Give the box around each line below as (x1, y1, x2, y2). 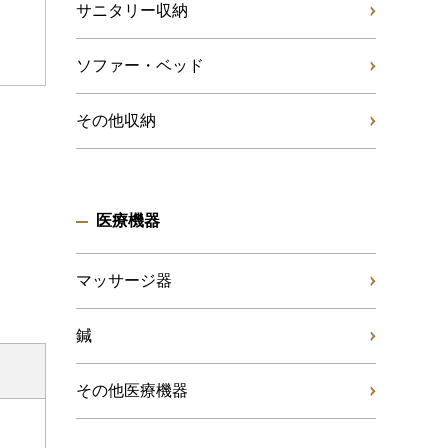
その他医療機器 (76, 382, 188, 399)
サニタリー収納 (76, 2, 188, 19)
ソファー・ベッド (76, 57, 204, 74)
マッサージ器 (76, 272, 172, 289)
